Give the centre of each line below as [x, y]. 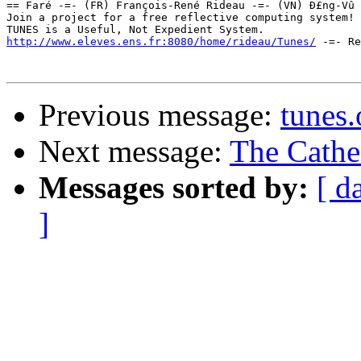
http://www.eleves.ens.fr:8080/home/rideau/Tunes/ [161, 42]
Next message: [134, 151]
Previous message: [160, 115]
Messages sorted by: [174, 188]
